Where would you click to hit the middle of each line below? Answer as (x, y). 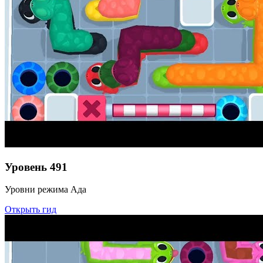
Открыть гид (31, 210)
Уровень (26, 167)
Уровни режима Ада (45, 190)
